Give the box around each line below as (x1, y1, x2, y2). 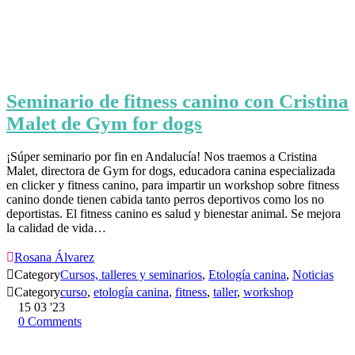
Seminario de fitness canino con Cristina (6, 90, 349, 113)
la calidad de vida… (6, 221, 106, 235)
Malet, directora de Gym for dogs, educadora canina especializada (6, 164, 335, 178)
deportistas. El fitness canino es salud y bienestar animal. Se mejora (6, 207, 341, 221)
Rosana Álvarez (14, 250, 94, 265)
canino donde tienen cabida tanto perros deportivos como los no (6, 193, 324, 207)
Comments (28, 315, 82, 329)
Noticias (292, 268, 334, 282)
